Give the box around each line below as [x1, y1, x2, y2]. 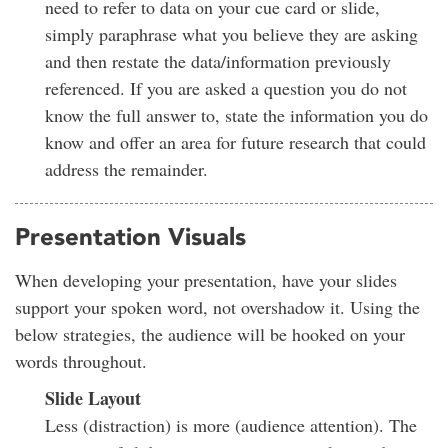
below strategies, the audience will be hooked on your [15, 321, 405, 346]
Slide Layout [45, 384, 141, 411]
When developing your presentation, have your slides [15, 267, 397, 292]
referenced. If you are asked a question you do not [45, 75, 407, 100]
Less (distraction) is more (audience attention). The [45, 412, 417, 437]
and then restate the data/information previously [45, 48, 391, 73]
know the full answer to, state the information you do [45, 102, 428, 127]
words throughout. [15, 348, 147, 373]
